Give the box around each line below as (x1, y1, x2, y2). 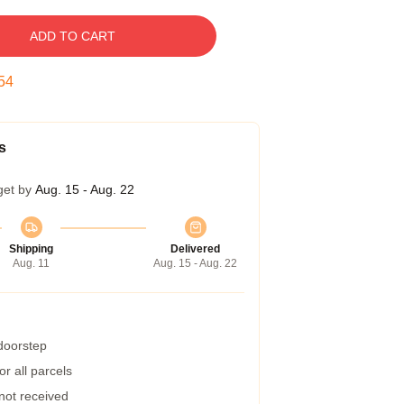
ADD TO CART (29, 29, 115, 43)
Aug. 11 (13, 257, 50, 270)
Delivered (170, 243, 220, 255)
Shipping (9, 243, 53, 255)
